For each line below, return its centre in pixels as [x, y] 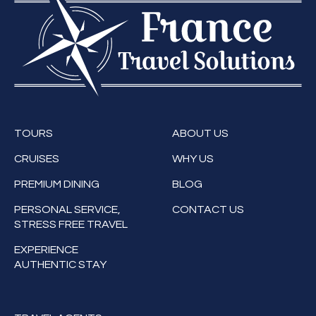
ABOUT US [200, 133]
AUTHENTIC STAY [60, 264]
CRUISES [37, 158]
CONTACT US [208, 209]
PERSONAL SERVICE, [67, 209]
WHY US [193, 158]
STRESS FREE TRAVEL [71, 224]
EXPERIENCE [46, 249]
